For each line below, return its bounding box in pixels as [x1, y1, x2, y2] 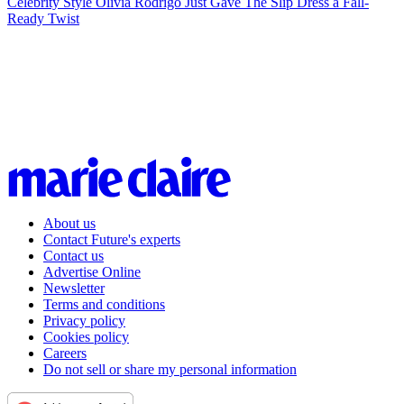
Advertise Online [43, 264, 141, 280]
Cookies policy [43, 329, 129, 345]
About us [43, 216, 96, 232]
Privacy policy [43, 313, 125, 329]
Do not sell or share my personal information [43, 362, 297, 378]
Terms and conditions [43, 297, 165, 313]
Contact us [43, 248, 104, 264]
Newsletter [43, 280, 105, 297]
